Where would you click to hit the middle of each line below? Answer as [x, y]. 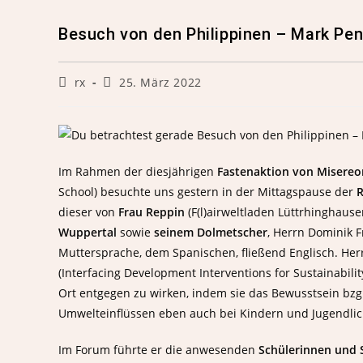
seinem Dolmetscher [211, 232]
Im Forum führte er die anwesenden [158, 349]
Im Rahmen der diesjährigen [138, 171]
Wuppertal [88, 232]
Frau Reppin [152, 211]
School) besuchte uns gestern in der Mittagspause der [207, 191]
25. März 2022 [160, 82]
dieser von [88, 211]
